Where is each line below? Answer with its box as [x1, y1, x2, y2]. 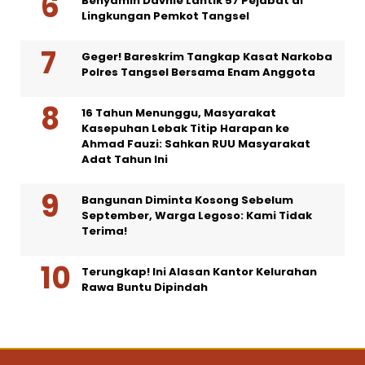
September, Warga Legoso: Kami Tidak [81, 207, 312, 223]
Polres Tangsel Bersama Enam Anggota [81, 64, 315, 80]
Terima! [81, 222, 127, 239]
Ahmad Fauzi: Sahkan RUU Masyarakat [81, 135, 310, 152]
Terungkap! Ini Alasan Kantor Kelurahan [81, 263, 317, 279]
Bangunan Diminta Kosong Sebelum [81, 191, 293, 208]
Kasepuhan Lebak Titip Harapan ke [81, 120, 289, 136]
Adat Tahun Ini [81, 151, 168, 167]
